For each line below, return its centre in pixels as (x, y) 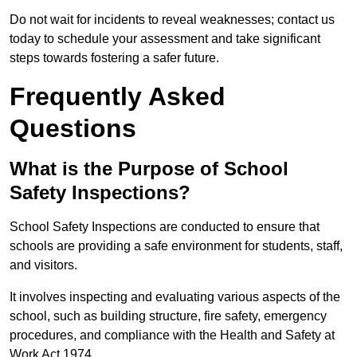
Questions (73, 129)
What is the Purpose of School (149, 169)
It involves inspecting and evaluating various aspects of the (175, 297)
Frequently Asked (118, 97)
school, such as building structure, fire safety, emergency (168, 316)
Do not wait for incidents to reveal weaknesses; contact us (172, 20)
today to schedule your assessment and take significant (165, 39)
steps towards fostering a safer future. (114, 58)
